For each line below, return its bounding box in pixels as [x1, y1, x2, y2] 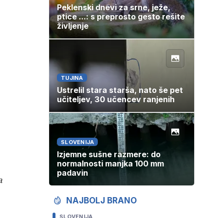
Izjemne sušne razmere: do [57, 149, 161, 160]
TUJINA [61, 74, 83, 82]
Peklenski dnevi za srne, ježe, [57, 2, 170, 13]
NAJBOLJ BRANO [66, 196, 137, 206]
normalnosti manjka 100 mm [57, 159, 164, 169]
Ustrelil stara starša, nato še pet [57, 85, 183, 95]
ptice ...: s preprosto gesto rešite [57, 12, 185, 22]
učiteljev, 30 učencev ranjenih [57, 94, 175, 105]
